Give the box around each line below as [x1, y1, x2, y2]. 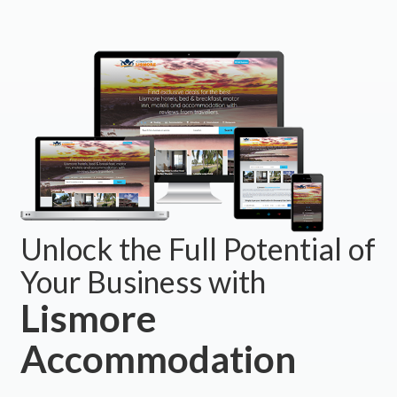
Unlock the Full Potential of [19, 242, 376, 279]
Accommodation [19, 348, 296, 393]
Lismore [19, 307, 156, 353]
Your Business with [19, 275, 266, 312]
